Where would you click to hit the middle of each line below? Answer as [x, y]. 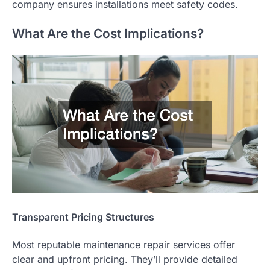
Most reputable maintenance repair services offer [124, 244]
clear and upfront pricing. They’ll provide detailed [125, 259]
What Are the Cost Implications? [108, 33]
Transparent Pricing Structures [83, 217]
